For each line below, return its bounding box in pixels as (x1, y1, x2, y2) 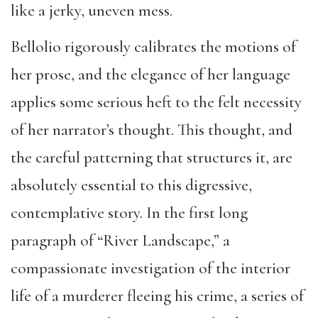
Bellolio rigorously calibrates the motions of (11, 36, 296, 57)
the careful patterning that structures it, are (11, 147, 292, 168)
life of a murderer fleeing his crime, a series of (11, 285, 304, 306)
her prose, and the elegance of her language (11, 64, 290, 84)
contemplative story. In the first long (11, 202, 248, 223)
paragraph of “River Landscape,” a (11, 230, 230, 251)
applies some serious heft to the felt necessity (11, 92, 302, 112)
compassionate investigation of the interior (11, 258, 290, 278)
